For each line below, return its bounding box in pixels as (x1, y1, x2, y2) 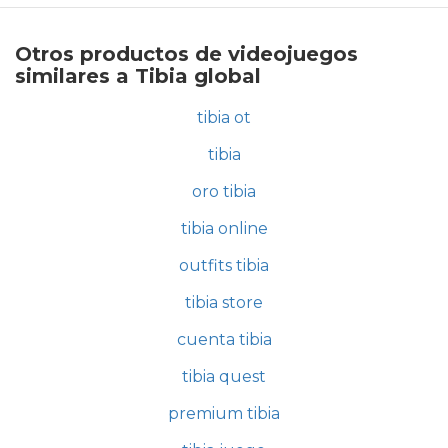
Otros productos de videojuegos (15, 41, 358, 66)
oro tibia (192, 181, 256, 201)
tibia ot (197, 107, 251, 127)
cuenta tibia (176, 329, 272, 349)
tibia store (185, 292, 263, 312)
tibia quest (182, 366, 266, 386)
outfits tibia (179, 255, 269, 275)
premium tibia (168, 403, 280, 423)
